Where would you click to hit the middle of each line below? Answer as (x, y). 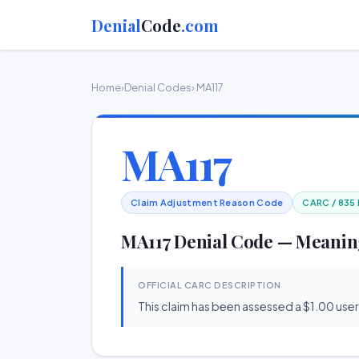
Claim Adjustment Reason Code (207, 202)
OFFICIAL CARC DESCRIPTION (210, 285)
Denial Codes (158, 87)
